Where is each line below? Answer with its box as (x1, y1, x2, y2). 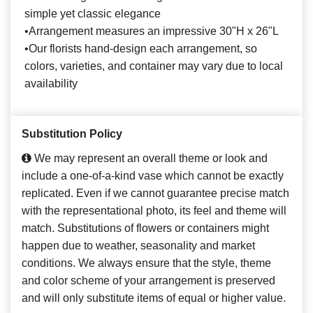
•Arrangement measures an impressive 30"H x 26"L (24, 25, 279, 38)
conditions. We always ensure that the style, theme (22, 257, 271, 270)
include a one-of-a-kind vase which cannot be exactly (22, 170, 284, 182)
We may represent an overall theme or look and (31, 152, 268, 165)
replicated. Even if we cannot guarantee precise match (22, 187, 289, 200)
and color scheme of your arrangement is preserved (22, 275, 275, 287)
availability (24, 78, 78, 90)
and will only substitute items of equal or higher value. (22, 292, 286, 305)
